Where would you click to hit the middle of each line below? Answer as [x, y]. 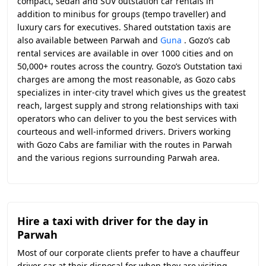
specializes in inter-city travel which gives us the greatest [132, 92]
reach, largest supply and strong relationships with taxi [128, 105]
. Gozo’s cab [206, 40]
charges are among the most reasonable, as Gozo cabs [126, 79]
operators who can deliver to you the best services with [127, 118]
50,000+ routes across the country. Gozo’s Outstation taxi [130, 66]
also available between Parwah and [89, 40]
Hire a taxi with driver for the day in [113, 221]
